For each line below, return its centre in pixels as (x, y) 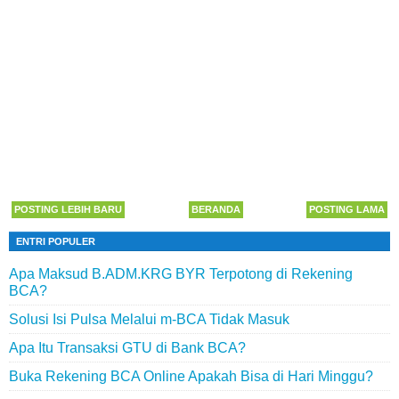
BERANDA (216, 209)
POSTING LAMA (347, 209)
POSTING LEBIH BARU (68, 209)
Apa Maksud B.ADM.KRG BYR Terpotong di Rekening (181, 274)
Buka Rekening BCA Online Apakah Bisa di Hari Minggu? (191, 376)
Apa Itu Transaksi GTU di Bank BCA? (127, 348)
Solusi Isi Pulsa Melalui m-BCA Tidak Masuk (149, 319)
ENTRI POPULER (56, 241)
